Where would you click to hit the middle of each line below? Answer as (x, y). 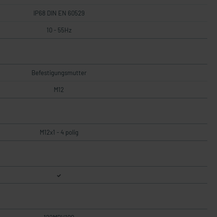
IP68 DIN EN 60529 (59, 13)
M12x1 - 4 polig (59, 132)
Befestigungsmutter (59, 73)
